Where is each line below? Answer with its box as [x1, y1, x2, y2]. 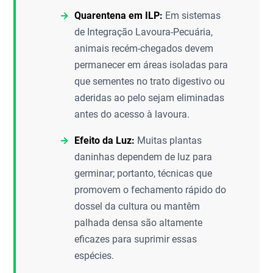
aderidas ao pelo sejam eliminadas [74, 92, 225, 104]
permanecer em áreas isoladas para [74, 59, 229, 71]
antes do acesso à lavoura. [74, 108, 190, 120]
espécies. [74, 250, 115, 261]
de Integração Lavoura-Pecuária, [74, 26, 213, 38]
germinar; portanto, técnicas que [74, 168, 213, 179]
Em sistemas [163, 10, 221, 21]
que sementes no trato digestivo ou [74, 76, 225, 87]
